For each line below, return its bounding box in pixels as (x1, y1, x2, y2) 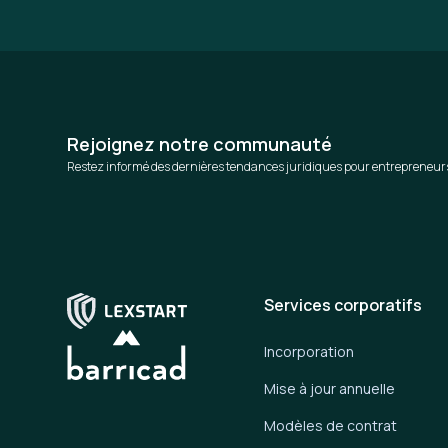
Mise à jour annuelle (264, 378, 396, 398)
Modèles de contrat (264, 415, 398, 435)
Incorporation (264, 341, 355, 361)
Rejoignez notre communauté (67, 131, 333, 156)
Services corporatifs (264, 293, 423, 316)
